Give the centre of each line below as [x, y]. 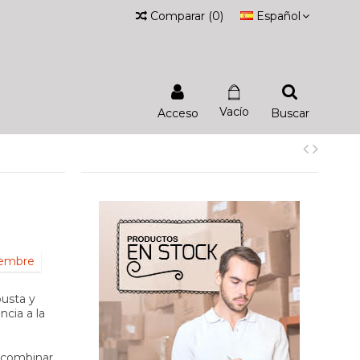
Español [278, 16]
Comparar [178, 16]
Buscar [290, 113]
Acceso [178, 113]
